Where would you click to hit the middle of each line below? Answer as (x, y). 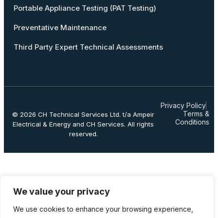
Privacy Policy (183, 105)
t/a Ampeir (138, 114)
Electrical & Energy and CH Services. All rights (83, 124)
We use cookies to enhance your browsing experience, (103, 209)
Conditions (192, 122)
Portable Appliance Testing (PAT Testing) (85, 8)
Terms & (196, 113)
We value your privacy (62, 191)
